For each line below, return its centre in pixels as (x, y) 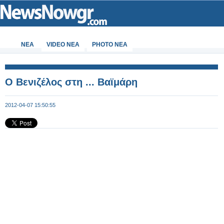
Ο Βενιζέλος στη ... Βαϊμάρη (71, 82)
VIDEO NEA (63, 44)
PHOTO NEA (110, 44)
